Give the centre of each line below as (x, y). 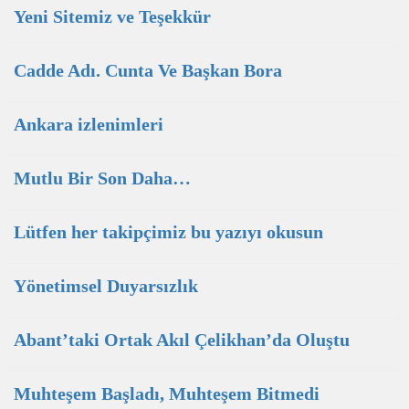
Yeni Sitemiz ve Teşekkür (112, 16)
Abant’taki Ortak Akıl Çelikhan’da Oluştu (182, 340)
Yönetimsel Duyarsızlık (106, 286)
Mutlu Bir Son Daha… (102, 178)
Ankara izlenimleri (89, 124)
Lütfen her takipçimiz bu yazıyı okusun (168, 232)
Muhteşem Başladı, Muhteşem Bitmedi (167, 393)
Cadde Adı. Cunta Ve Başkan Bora (148, 70)
